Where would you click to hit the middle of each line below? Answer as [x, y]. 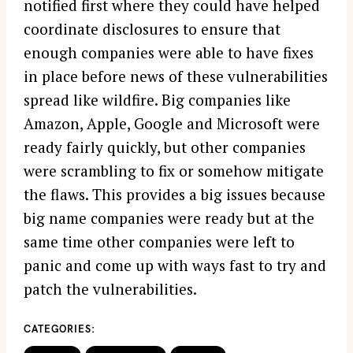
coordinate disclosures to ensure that [152, 29]
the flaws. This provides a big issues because [175, 195]
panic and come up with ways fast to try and [175, 266]
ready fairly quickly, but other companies [165, 147]
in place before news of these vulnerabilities [176, 76]
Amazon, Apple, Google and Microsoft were [172, 124]
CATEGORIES [58, 329]
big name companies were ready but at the [169, 218]
